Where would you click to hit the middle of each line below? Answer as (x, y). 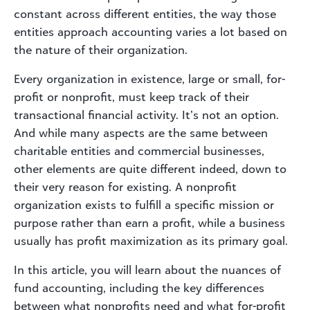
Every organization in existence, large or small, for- (149, 79)
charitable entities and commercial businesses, (139, 151)
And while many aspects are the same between (141, 133)
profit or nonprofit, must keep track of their (131, 97)
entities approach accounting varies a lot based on (151, 31)
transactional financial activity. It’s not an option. (146, 115)
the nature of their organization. (101, 49)
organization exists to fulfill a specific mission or (144, 204)
